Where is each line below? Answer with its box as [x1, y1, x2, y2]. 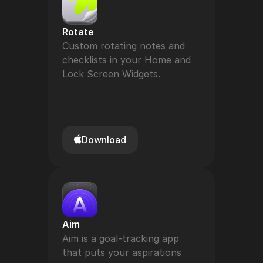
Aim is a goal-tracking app [62, 232, 179, 244]
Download [82, 134, 126, 146]
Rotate [62, 26, 94, 38]
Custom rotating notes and [62, 40, 185, 52]
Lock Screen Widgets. [62, 68, 160, 80]
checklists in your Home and [62, 54, 191, 66]
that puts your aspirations [62, 247, 181, 258]
